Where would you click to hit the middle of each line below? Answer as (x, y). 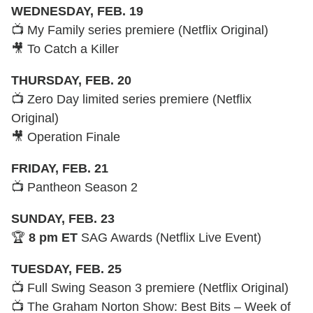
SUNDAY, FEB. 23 (63, 218)
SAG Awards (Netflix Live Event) (169, 237)
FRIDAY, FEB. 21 (60, 168)
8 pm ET (53, 237)
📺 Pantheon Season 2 (74, 187)
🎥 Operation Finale (66, 137)
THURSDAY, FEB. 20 (71, 80)
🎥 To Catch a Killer (65, 49)
